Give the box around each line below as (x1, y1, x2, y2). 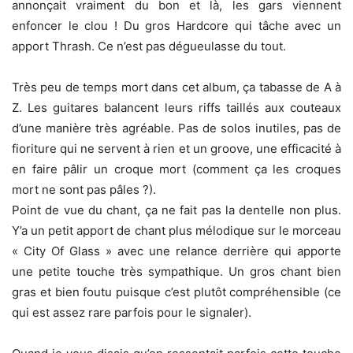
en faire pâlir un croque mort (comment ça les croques (12, 161, 341, 176)
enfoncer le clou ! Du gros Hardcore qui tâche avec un (12, 17, 341, 33)
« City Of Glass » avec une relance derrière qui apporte (12, 243, 341, 258)
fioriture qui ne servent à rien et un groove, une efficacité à (12, 140, 341, 156)
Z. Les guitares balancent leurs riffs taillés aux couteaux (12, 99, 341, 115)
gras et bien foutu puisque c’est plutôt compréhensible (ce (12, 284, 341, 299)
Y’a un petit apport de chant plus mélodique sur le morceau (12, 222, 341, 238)
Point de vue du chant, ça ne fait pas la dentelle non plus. (12, 202, 341, 217)
